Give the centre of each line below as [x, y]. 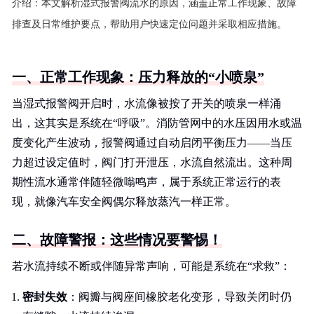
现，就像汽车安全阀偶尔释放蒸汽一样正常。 [124, 202]
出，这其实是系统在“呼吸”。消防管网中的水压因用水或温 [157, 123]
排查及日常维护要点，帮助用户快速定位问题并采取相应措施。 [149, 24]
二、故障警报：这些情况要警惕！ [117, 240]
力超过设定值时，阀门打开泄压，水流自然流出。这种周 [152, 162]
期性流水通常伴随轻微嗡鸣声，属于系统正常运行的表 [146, 182]
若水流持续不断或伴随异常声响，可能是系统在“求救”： [151, 266]
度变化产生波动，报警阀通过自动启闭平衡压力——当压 [152, 143]
